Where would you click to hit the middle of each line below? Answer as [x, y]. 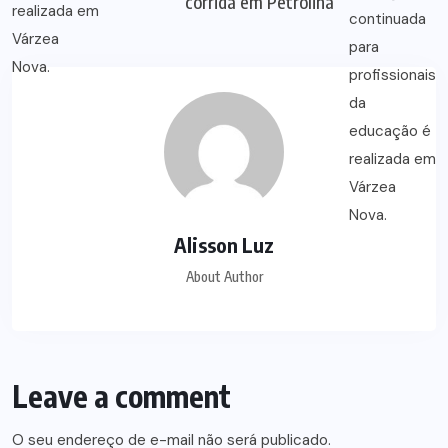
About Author [224, 277]
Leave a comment [121, 396]
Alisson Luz [224, 245]
